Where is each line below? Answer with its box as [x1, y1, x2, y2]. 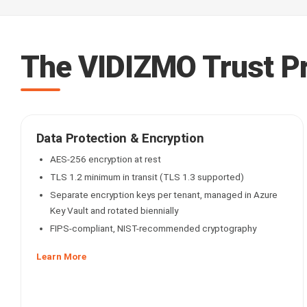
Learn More [36, 251, 86, 262]
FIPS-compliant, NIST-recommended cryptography [49, 223, 256, 234]
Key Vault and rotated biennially [49, 205, 178, 216]
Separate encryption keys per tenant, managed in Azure [49, 189, 278, 200]
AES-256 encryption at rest [49, 153, 161, 164]
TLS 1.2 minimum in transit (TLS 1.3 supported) [49, 171, 244, 182]
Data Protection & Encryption [36, 131, 204, 146]
